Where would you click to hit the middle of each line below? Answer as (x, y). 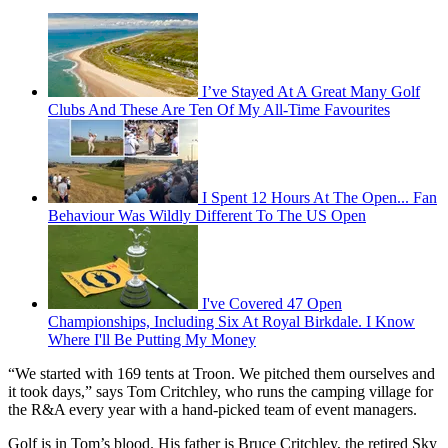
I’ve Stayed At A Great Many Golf (311, 91)
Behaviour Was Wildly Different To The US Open (207, 215)
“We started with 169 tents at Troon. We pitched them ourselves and (221, 373)
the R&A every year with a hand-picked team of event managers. (212, 409)
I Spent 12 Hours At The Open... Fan (319, 197)
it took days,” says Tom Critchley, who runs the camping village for (220, 391)
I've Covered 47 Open (272, 303)
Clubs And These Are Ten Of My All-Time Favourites (219, 109)
